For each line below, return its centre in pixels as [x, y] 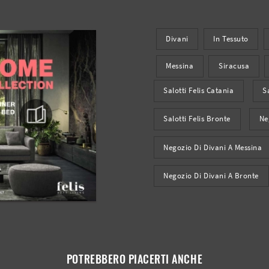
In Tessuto [231, 39]
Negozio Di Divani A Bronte [211, 176]
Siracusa [234, 66]
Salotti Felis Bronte [197, 119]
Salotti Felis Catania [199, 91]
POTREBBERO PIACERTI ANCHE [134, 258]
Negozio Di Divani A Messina [213, 147]
